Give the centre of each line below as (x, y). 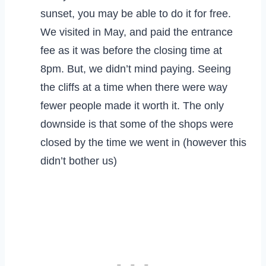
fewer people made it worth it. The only (132, 105)
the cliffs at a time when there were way (134, 87)
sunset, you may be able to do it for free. (136, 13)
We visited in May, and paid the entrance (137, 32)
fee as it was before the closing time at (131, 50)
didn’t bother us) (79, 161)
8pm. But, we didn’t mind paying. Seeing (136, 69)
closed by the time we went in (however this (143, 142)
